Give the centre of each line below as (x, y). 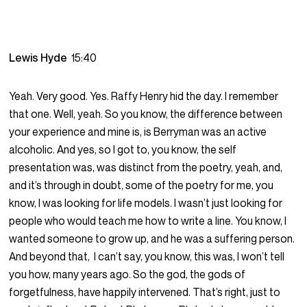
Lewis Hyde (40, 58)
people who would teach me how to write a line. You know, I (148, 221)
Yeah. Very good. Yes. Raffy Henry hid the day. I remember (144, 96)
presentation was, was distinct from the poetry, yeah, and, (146, 168)
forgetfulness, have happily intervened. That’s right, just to (145, 292)
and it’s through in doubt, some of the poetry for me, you (142, 185)
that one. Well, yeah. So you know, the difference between (146, 114)
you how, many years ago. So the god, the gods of (127, 274)
